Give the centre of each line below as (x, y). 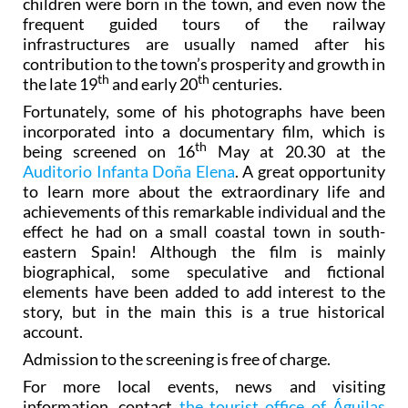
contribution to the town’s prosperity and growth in (204, 63)
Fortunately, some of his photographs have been (204, 111)
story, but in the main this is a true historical (204, 311)
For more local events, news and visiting (204, 386)
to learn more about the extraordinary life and (204, 191)
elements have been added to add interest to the (204, 291)
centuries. (246, 83)
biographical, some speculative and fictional (204, 271)
